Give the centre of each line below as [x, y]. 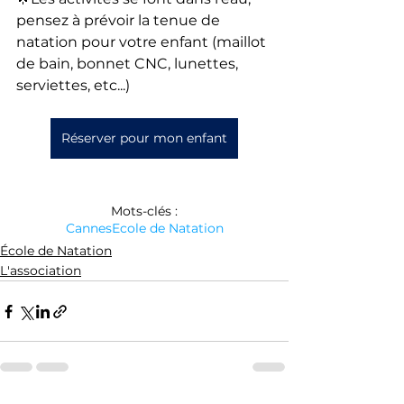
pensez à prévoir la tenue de [120, 20]
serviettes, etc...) [75, 85]
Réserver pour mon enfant [144, 138]
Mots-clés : [144, 211]
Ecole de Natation [167, 228]
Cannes [88, 228]
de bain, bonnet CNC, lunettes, [129, 64]
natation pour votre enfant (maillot [143, 42]
